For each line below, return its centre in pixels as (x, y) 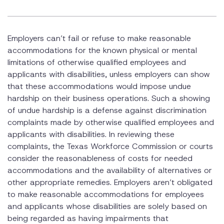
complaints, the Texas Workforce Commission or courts (110, 146)
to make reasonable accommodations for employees (106, 194)
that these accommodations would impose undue (99, 86)
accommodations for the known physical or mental (102, 50)
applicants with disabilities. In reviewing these (91, 134)
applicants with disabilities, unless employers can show (109, 74)
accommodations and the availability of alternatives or (110, 170)
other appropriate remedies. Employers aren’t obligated (110, 182)
